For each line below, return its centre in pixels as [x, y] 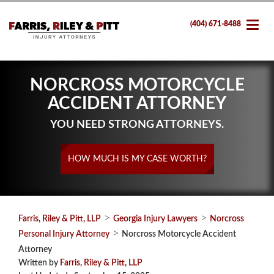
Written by [39, 263]
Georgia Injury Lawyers [155, 219]
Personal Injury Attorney [64, 234]
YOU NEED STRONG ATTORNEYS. [137, 125]
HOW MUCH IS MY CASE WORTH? [137, 159]
